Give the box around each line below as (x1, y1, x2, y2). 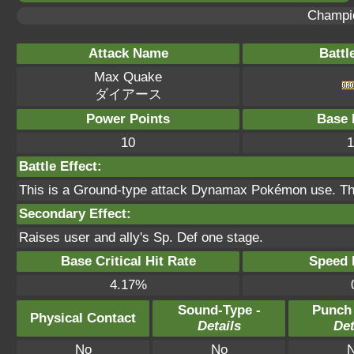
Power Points (86, 111, 170, 126)
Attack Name (88, 46, 168, 61)
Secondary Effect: (19, 206, 131, 221)
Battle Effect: (19, 159, 102, 174)
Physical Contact (30, 311, 136, 326)
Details (197, 318, 241, 333)
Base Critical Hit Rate (60, 254, 196, 269)
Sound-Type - (177, 303, 261, 318)
